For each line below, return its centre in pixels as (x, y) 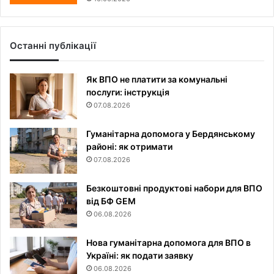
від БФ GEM (111, 201)
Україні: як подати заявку (140, 256)
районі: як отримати (129, 147)
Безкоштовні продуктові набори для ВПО (174, 188)
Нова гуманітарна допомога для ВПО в (168, 243)
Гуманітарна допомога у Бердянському (171, 134)
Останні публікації (53, 46)
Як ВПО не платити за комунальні (157, 80)
